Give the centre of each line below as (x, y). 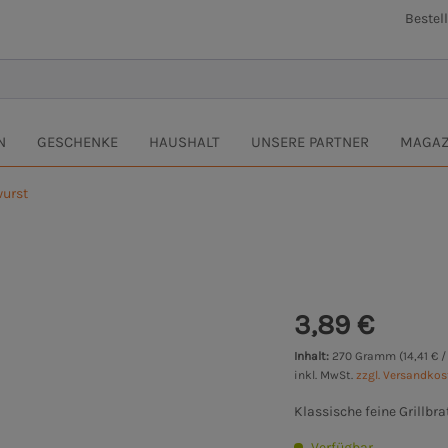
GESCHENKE (77, 142)
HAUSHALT (184, 142)
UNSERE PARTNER (310, 142)
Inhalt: (313, 356)
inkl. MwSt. (325, 375)
